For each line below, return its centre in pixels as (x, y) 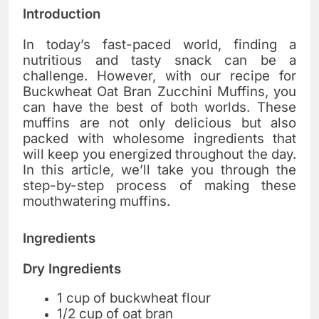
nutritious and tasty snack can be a (159, 60)
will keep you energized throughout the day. (159, 154)
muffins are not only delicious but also (159, 122)
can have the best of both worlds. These (159, 107)
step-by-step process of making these (159, 185)
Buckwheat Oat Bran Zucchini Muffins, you (159, 91)
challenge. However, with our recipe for (159, 75)
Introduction (62, 14)
